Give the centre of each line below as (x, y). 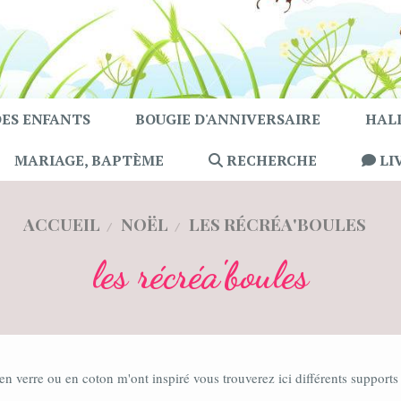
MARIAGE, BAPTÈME (89, 160)
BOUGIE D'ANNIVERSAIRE (228, 119)
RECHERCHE (270, 160)
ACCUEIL (61, 224)
